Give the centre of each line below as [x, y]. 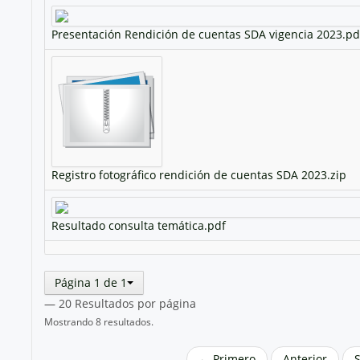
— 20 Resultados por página [120, 303]
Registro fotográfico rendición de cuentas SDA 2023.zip [198, 174]
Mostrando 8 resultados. [98, 321]
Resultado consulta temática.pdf [138, 225]
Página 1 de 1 [90, 282]
